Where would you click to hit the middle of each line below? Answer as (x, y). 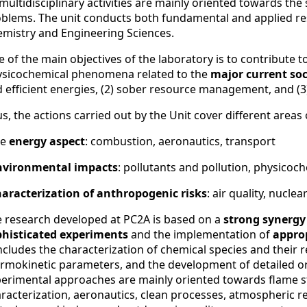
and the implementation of (200, 234)
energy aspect (47, 141)
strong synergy (265, 219)
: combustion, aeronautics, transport (180, 141)
